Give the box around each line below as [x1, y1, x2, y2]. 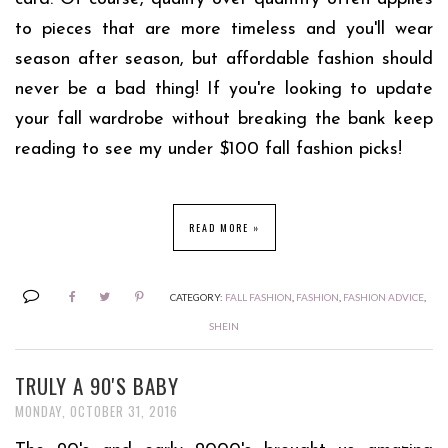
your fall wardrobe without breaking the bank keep [15, 110, 433, 130]
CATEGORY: [169, 291, 225, 304]
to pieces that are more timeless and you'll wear [15, 20, 433, 40]
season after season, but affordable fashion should [15, 50, 433, 70]
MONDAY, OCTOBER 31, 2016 [15, 401, 178, 422]
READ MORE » [188, 220, 260, 236]
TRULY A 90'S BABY [15, 370, 179, 402]
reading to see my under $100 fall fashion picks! [15, 140, 402, 160]
